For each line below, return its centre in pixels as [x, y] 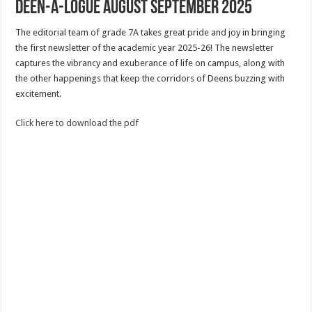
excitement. [39, 94]
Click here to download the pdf [77, 123]
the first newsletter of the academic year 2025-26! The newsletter [145, 48]
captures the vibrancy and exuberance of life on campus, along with [150, 63]
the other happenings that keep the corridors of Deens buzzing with [150, 79]
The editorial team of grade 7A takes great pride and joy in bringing [151, 33]
